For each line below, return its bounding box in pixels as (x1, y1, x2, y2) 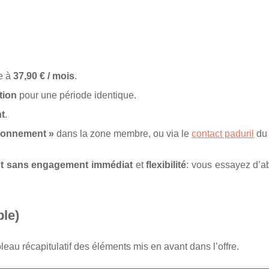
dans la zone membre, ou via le (54, 128, 192, 139)
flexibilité (146, 160, 187, 170)
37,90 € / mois (13, 71, 74, 81)
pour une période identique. (17, 90, 136, 100)
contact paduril (192, 128, 254, 139)
